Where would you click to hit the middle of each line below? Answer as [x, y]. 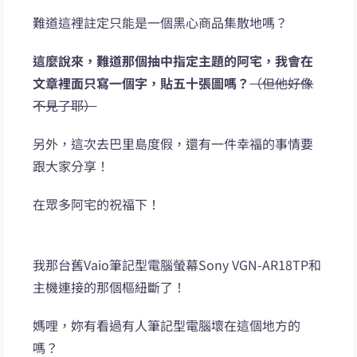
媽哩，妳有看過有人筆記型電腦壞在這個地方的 [167, 326]
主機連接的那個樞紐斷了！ [110, 287]
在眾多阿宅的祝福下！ [97, 204]
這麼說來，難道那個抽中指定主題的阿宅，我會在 [173, 61]
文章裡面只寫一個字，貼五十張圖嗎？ [141, 83]
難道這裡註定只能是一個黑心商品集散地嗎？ [161, 23]
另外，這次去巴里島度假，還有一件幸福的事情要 [173, 144]
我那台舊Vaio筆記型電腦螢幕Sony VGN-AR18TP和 [177, 265]
